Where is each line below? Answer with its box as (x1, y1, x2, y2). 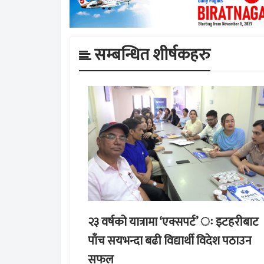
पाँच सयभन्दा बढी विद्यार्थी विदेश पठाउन (88, 231, 252, 252)
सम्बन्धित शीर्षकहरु (94, 41, 210, 70)
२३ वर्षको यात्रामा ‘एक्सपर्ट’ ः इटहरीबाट (88, 212, 259, 233)
